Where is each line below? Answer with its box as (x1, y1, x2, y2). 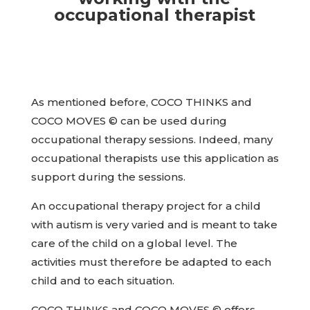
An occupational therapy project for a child (30, 199, 261, 212)
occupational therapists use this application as (30, 152, 279, 165)
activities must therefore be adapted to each (30, 255, 271, 268)
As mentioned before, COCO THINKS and (30, 95, 252, 109)
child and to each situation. (30, 274, 174, 287)
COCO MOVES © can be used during (30, 114, 227, 127)
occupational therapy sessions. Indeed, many (30, 133, 273, 146)
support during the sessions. (30, 170, 185, 183)
